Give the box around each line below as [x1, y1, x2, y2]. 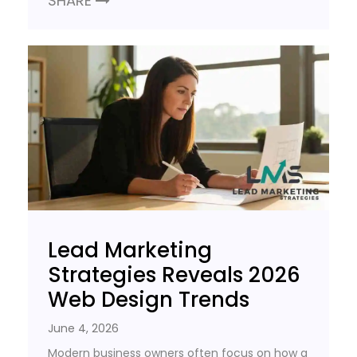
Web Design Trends [48, 284, 249, 314]
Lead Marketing [48, 235, 212, 265]
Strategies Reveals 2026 [48, 260, 300, 289]
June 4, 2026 [48, 320, 119, 336]
